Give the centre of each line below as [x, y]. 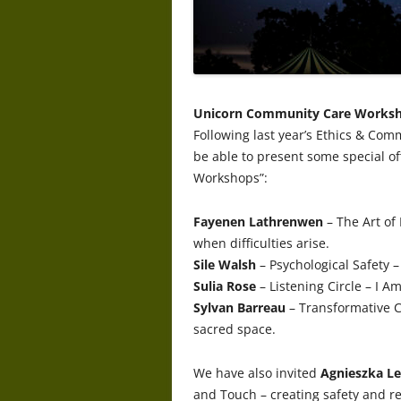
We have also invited [257, 372]
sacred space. [235, 328]
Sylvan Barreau [239, 307]
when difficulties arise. [261, 243]
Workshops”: [230, 177]
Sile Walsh [225, 264]
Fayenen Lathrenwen [258, 221]
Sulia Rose [225, 286]
